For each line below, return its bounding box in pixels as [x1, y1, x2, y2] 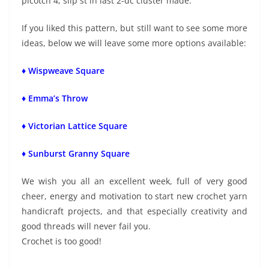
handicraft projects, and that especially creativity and [22, 205, 247, 217]
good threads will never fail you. [22, 220, 151, 232]
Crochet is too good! [22, 235, 101, 247]
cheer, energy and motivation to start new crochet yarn [22, 190, 247, 202]
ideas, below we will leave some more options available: [22, 37, 246, 49]
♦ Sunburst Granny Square [22, 148, 132, 160]
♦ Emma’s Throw [22, 92, 90, 104]
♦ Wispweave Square [22, 65, 107, 77]
